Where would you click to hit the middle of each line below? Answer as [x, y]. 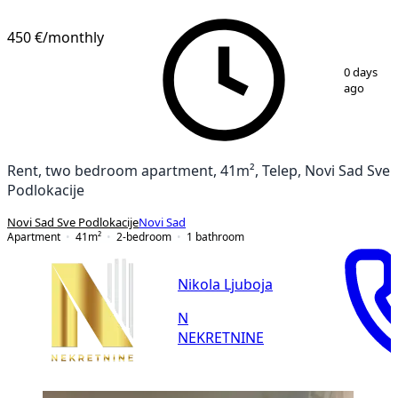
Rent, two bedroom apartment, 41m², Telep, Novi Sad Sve [199, 170]
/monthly [73, 37]
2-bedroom [144, 236]
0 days [361, 72]
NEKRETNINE [221, 338]
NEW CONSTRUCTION [94, 9]
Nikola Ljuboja [225, 285]
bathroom [220, 236]
